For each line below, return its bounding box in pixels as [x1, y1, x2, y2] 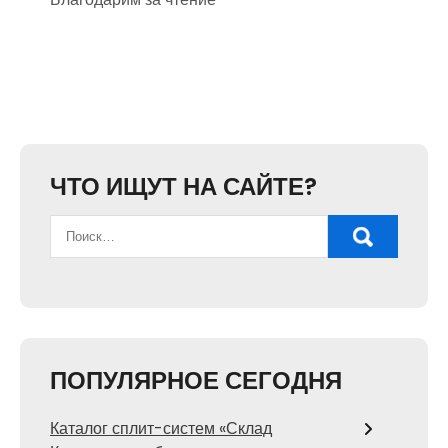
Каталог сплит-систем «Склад [50, 417, 272, 440]
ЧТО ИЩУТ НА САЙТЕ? [50, 170, 317, 203]
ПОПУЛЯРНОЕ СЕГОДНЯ [50, 364, 342, 397]
